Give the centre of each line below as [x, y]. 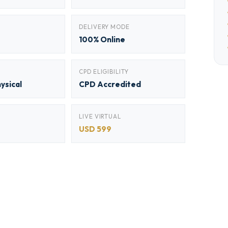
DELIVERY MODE [104, 27]
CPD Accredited [110, 84]
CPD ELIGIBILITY [104, 72]
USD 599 [95, 129]
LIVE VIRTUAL [100, 116]
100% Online [102, 39]
